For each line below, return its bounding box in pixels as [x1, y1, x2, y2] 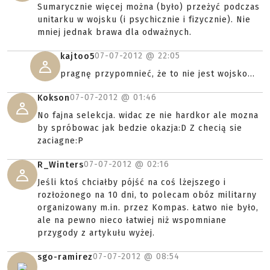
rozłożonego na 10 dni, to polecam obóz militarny [37, 190, 257, 200]
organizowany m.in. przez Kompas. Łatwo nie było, [37, 202, 259, 213]
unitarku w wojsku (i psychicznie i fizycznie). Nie [37, 14, 251, 25]
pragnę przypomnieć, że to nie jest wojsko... [60, 69, 255, 79]
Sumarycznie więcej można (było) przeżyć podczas [37, 2, 260, 12]
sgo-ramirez [37, 252, 93, 262]
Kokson [37, 93, 70, 103]
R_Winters [37, 160, 84, 170]
